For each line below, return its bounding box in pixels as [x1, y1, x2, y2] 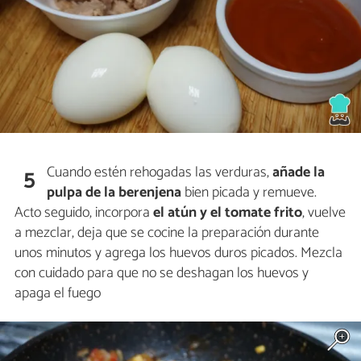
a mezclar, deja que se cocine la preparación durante [15, 220, 319, 245]
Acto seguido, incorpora [15, 200, 153, 225]
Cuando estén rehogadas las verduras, [47, 160, 273, 185]
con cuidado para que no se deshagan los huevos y [15, 260, 309, 285]
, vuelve [302, 200, 346, 225]
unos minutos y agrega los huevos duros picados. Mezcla [15, 240, 342, 265]
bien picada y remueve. [181, 180, 317, 205]
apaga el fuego [15, 280, 101, 305]
